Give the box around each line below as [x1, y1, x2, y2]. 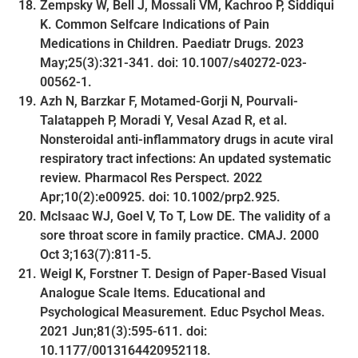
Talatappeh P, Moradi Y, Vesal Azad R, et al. [40, 112, 288, 128]
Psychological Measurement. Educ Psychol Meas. [40, 304, 325, 320]
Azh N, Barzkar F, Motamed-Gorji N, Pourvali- [40, 93, 298, 109]
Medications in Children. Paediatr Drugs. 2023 [40, 35, 304, 51]
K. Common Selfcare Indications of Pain [40, 16, 269, 32]
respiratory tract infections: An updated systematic [40, 150, 331, 166]
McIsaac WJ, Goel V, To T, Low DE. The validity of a [40, 208, 331, 224]
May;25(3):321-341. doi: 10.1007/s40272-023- [40, 54, 307, 70]
